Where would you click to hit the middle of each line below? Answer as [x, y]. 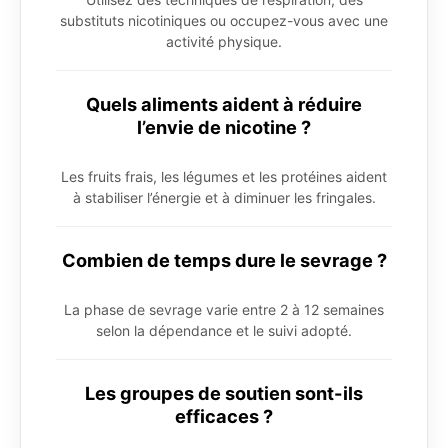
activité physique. [224, 42]
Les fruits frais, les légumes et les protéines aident [224, 177]
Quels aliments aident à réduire [224, 104]
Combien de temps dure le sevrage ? [224, 260]
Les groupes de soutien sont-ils [224, 393]
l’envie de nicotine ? [224, 127]
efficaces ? [224, 416]
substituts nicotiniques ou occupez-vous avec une [224, 21]
